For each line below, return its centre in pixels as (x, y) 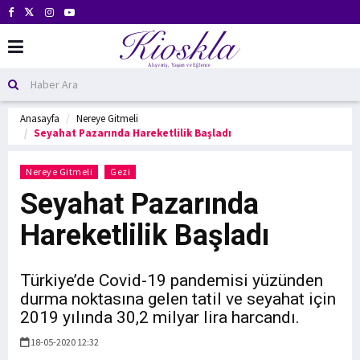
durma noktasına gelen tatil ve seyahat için (178, 299)
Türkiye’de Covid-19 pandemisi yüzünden (172, 280)
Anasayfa (40, 119)
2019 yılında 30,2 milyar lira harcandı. (160, 317)
